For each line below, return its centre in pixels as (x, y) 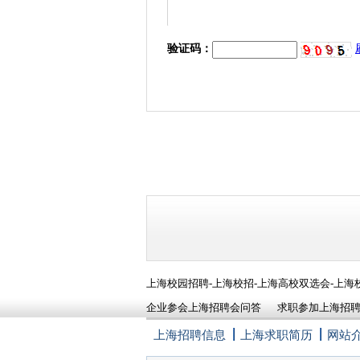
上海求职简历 (276, 335)
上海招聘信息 (190, 335)
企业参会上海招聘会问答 (204, 307)
